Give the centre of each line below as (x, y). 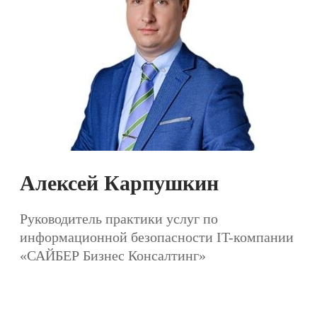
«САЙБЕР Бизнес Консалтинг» (113, 255)
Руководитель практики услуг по (119, 218)
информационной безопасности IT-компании (157, 237)
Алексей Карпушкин (119, 183)
